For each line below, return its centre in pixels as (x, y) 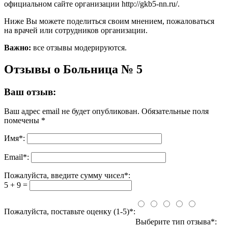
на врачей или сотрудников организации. (76, 30)
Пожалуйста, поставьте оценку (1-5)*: (70, 212)
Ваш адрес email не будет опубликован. (72, 111)
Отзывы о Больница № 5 (73, 69)
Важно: (18, 47)
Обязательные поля (175, 111)
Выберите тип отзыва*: (178, 222)
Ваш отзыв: (30, 92)
